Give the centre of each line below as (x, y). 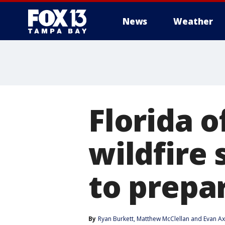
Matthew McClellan (163, 219)
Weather (193, 21)
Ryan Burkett (116, 219)
